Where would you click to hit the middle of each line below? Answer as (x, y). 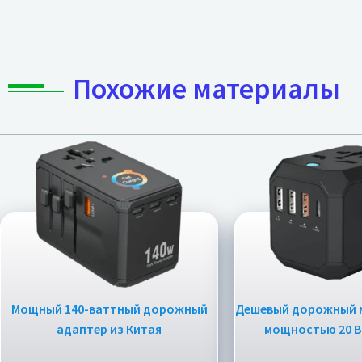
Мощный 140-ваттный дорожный (109, 309)
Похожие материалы (207, 88)
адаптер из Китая (109, 329)
